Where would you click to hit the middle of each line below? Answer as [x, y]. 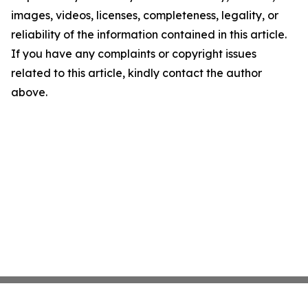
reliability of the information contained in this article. [149, 34]
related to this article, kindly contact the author [136, 73]
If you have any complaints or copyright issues [134, 54]
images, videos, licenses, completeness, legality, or [145, 15]
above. [29, 92]
